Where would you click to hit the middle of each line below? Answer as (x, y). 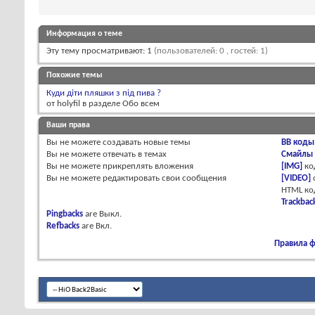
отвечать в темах (134, 155)
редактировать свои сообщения (163, 179)
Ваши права (68, 126)
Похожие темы (75, 76)
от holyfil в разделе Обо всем (103, 104)
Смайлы (297, 155)
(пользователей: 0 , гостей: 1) (211, 51)
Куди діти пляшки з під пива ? (104, 94)
